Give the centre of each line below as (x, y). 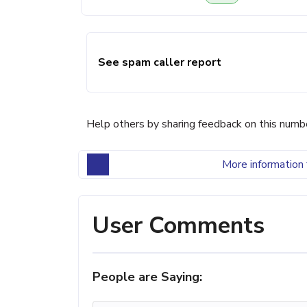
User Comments (179, 225)
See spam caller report (160, 62)
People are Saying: (147, 277)
